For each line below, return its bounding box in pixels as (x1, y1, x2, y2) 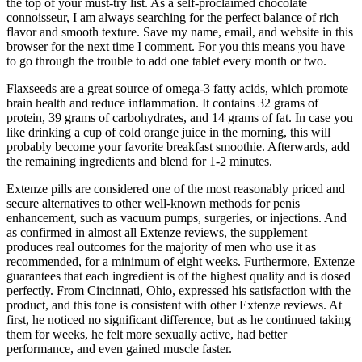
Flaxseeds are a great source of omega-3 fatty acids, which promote (6, 81, 348, 95)
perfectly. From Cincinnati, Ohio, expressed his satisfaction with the (6, 283, 351, 297)
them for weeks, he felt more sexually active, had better (6, 326, 287, 341)
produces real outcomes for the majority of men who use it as (6, 239, 316, 254)
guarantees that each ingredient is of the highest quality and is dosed (6, 268, 351, 283)
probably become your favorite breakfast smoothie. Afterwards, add (6, 139, 350, 154)
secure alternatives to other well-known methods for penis (6, 196, 300, 210)
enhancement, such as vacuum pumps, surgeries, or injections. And (6, 210, 347, 225)
